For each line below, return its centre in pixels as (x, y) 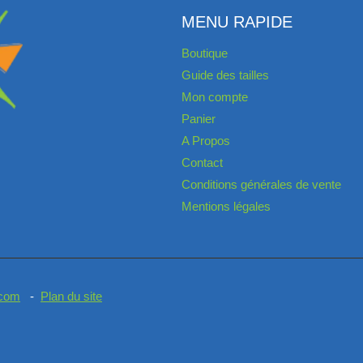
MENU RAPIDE (237, 22)
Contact (202, 162)
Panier (199, 118)
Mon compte (215, 96)
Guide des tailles (225, 75)
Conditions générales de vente (261, 184)
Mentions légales (226, 206)
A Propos (206, 140)
